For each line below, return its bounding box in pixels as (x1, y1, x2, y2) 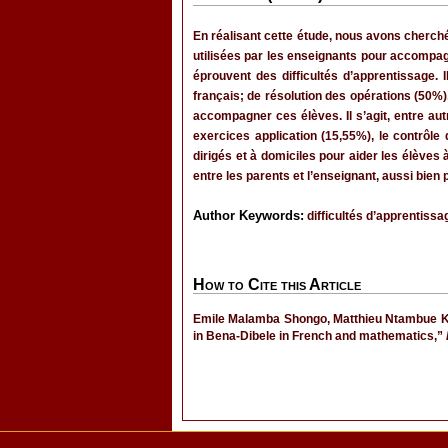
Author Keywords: (193, 208, 304, 223)
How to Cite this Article (193, 276, 361, 293)
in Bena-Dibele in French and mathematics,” (193, 329, 446, 343)
